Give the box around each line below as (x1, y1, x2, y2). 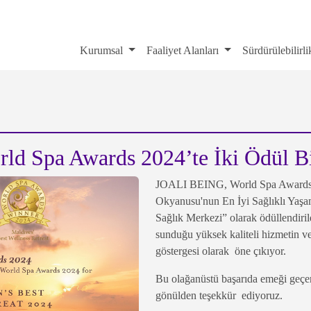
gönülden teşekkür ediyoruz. (155, 289, 283, 301)
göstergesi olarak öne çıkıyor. (155, 244, 289, 257)
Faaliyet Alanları (146, 44, 219, 56)
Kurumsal (80, 44, 124, 56)
